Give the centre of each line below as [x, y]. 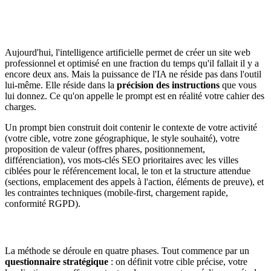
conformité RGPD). [43, 204]
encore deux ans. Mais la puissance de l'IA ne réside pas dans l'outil [133, 74]
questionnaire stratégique [57, 261]
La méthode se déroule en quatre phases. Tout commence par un [127, 250]
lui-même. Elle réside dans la [61, 85]
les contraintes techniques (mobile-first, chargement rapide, [116, 193]
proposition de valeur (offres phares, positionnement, [105, 149]
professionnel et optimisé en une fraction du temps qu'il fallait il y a [132, 64]
